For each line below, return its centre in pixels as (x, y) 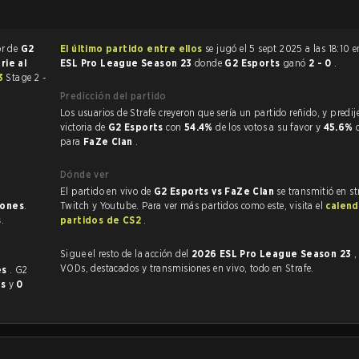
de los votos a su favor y (270, 127)
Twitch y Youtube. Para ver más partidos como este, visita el (193, 206)
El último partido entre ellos (131, 48)
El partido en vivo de (107, 191)
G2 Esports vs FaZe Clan (215, 191)
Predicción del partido (113, 96)
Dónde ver (85, 174)
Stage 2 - (26, 77)
